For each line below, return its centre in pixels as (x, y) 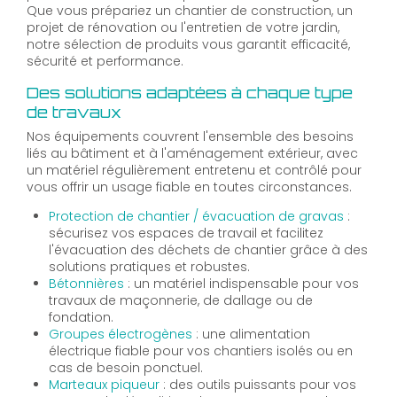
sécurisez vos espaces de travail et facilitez (187, 233)
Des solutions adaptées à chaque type (190, 92)
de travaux (74, 111)
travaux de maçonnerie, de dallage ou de (181, 300)
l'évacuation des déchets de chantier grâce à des (209, 249)
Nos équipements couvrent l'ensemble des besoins (190, 136)
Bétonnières (87, 283)
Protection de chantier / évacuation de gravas (197, 216)
